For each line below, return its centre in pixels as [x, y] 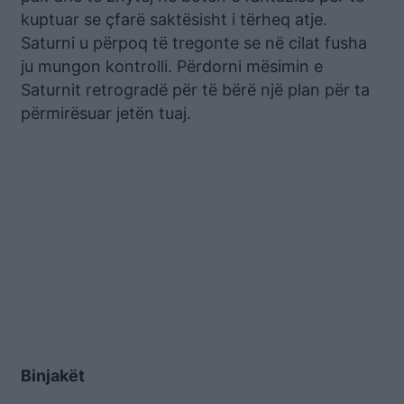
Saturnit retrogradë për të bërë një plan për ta [195, 89]
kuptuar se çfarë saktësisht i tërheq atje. [174, 19]
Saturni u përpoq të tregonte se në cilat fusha [194, 42]
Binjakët [53, 375]
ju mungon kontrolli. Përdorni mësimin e [172, 66]
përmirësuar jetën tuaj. [106, 113]
